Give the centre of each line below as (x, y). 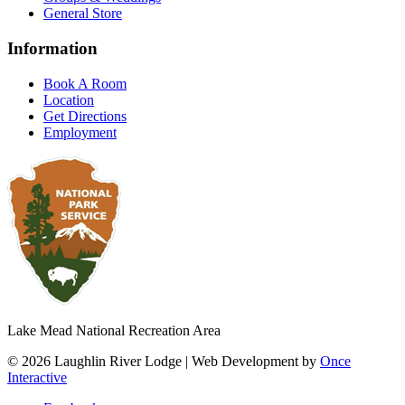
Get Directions (85, 116)
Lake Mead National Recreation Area (114, 330)
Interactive (37, 377)
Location (69, 99)
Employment (80, 132)
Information (52, 48)
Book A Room (85, 83)
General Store (83, 14)
